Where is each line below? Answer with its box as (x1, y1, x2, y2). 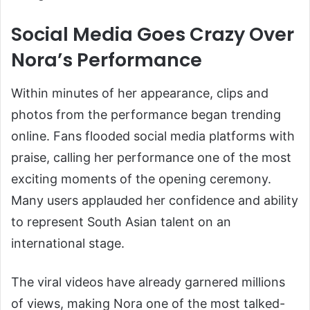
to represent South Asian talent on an (11, 214, 231, 229)
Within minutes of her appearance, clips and (11, 85, 268, 100)
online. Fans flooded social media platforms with (11, 128, 295, 143)
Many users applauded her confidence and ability (11, 192, 298, 208)
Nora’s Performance (11, 47, 202, 73)
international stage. (11, 235, 125, 250)
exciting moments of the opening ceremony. (11, 171, 271, 186)
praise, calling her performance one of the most (11, 149, 291, 165)
